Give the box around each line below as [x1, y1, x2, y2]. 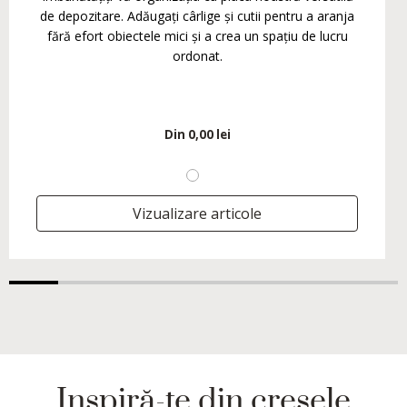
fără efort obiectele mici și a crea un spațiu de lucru [46, 27, 348, 45]
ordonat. [172, 47, 223, 65]
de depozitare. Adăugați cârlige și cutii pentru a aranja [40, 7, 354, 25]
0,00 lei [187, 126, 231, 144]
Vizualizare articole [133, 203, 262, 224]
